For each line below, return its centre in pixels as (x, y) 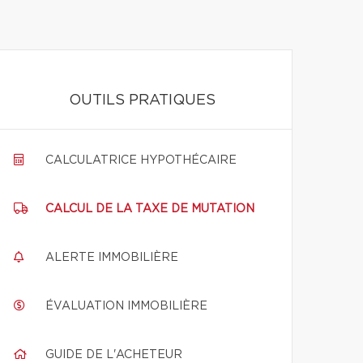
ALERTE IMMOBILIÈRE (112, 258)
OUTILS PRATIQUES (143, 100)
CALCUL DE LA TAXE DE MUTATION (150, 209)
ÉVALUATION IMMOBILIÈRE (126, 306)
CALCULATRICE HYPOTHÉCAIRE (141, 160)
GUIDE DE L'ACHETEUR (114, 355)
